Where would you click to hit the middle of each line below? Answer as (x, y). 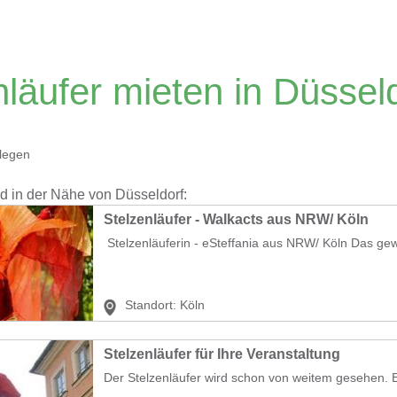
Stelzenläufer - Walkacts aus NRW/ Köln (236, 219)
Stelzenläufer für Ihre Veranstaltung (222, 354)
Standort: (151, 305)
